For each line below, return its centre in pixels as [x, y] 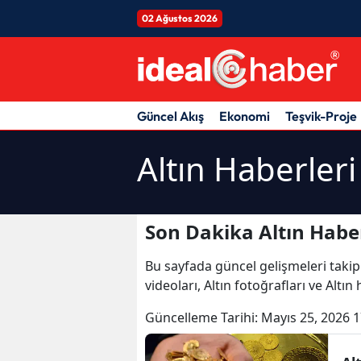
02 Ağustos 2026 [180, 18]
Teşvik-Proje [321, 116]
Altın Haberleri [247, 168]
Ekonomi [245, 116]
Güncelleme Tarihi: [203, 317]
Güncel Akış [170, 116]
